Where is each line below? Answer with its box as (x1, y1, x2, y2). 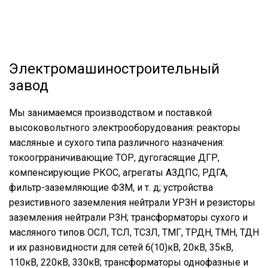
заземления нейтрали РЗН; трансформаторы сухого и (9, 212, 248, 223)
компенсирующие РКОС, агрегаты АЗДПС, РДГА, (9, 167, 228, 178)
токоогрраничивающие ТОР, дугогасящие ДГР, (9, 152, 220, 163)
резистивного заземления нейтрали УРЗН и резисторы (9, 197, 255, 208)
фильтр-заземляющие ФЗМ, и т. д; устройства (9, 182, 213, 193)
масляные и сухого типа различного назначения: (9, 137, 224, 148)
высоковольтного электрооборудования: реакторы (9, 122, 240, 133)
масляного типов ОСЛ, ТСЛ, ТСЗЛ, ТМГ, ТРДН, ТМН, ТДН (9, 227, 259, 238)
